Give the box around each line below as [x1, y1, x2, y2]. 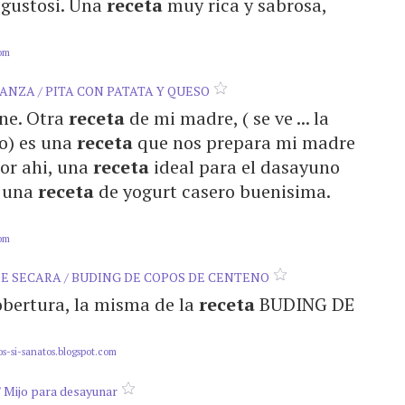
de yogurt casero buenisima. [94, 179, 330, 203]
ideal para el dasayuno [149, 155, 340, 179]
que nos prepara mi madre [133, 130, 355, 155]
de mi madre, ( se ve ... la [125, 106, 329, 130]
